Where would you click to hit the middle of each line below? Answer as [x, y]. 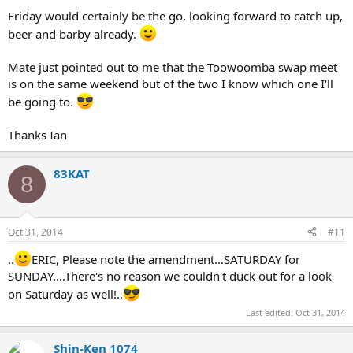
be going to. [42, 102]
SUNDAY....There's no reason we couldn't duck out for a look [170, 275]
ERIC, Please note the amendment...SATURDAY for [166, 259]
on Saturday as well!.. [65, 294]
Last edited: [271, 313]
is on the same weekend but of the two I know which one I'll [171, 84]
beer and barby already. [74, 34]
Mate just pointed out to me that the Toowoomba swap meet [173, 67]
